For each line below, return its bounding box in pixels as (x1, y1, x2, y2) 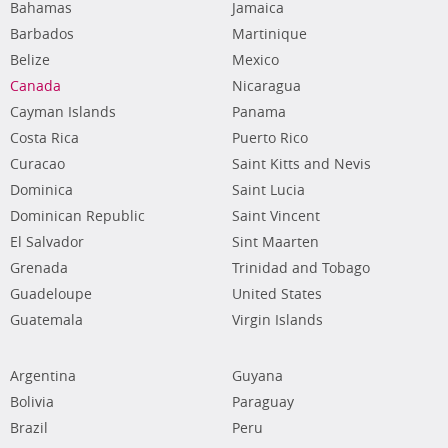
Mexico (231, 50, 279, 70)
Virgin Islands (231, 310, 323, 330)
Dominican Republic (10, 206, 145, 226)
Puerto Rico (231, 128, 308, 148)
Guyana (231, 366, 283, 386)
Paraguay (231, 392, 294, 412)
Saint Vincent (231, 206, 320, 226)
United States (231, 284, 322, 304)
